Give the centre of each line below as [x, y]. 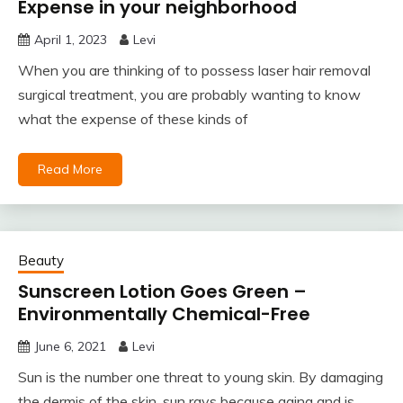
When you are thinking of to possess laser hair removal [194, 71]
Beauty [41, 261]
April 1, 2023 [71, 40]
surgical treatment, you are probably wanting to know [189, 95]
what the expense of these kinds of [133, 119]
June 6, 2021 [70, 347]
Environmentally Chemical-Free [164, 314]
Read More [70, 170]
